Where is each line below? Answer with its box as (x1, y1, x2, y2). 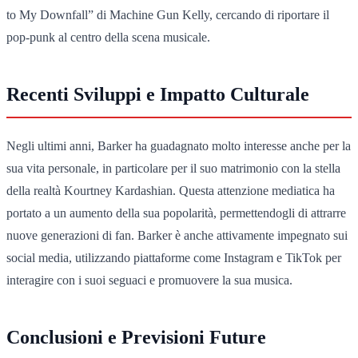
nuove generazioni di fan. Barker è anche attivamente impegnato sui (6, 228, 348, 242)
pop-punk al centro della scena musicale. (6, 30, 210, 44)
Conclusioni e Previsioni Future (6, 326, 266, 348)
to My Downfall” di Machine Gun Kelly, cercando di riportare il (6, 7, 329, 22)
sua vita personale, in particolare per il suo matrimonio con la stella (6, 161, 340, 175)
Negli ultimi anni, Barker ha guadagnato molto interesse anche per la (6, 138, 351, 153)
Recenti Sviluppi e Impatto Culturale (6, 83, 309, 105)
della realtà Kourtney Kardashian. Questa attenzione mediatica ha (6, 183, 335, 197)
